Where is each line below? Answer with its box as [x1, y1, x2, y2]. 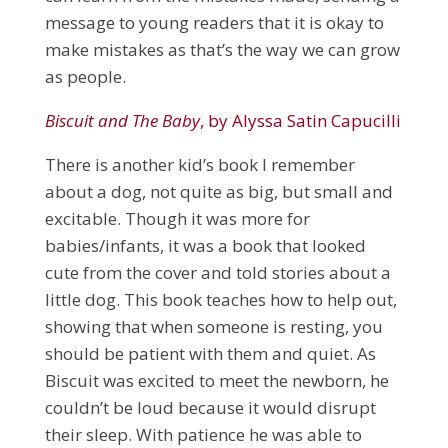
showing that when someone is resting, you [44, 314, 383, 338]
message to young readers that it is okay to [44, 10, 384, 34]
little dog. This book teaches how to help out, [44, 287, 397, 311]
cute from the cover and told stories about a [44, 260, 391, 284]
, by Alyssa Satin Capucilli [199, 108, 401, 132]
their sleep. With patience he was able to [44, 422, 362, 446]
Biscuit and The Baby [44, 108, 200, 132]
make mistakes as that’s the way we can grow [44, 37, 400, 61]
